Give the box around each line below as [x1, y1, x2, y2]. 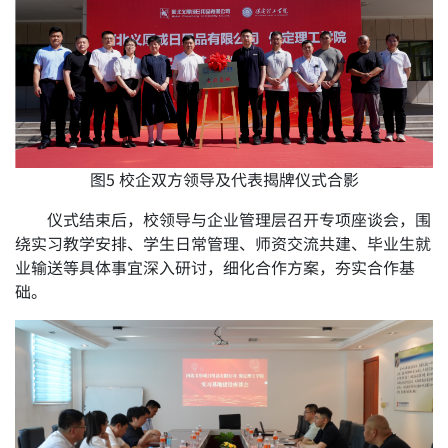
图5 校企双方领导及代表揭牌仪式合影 [89, 172, 359, 189]
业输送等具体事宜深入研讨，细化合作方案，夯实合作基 [15, 260, 416, 277]
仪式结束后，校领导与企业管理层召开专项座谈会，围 [47, 212, 432, 229]
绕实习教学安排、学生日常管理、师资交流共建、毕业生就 [15, 236, 432, 253]
